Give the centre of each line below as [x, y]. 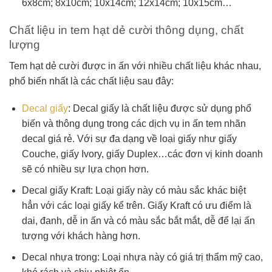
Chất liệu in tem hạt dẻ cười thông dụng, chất [126, 30]
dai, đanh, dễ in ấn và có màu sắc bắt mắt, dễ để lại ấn [138, 221]
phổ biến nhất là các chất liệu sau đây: [91, 81]
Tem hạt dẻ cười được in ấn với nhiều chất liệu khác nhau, [135, 66]
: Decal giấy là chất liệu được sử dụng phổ [159, 109]
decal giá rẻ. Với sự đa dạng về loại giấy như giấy [129, 139]
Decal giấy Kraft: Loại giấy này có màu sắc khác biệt [134, 191]
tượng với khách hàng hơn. [82, 236]
